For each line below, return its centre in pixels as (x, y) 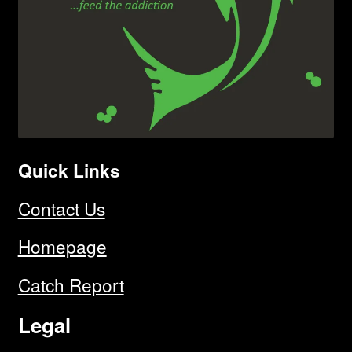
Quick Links (69, 170)
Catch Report (71, 284)
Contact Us (61, 209)
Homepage (62, 246)
